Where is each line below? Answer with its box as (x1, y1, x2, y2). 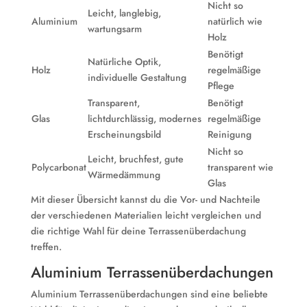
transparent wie (207, 160, 273, 174)
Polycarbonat (31, 160, 86, 174)
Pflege (207, 79, 234, 93)
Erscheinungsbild (87, 127, 161, 141)
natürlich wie (207, 14, 262, 28)
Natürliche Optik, (87, 55, 161, 69)
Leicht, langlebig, (87, 6, 161, 20)
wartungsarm (87, 22, 142, 36)
